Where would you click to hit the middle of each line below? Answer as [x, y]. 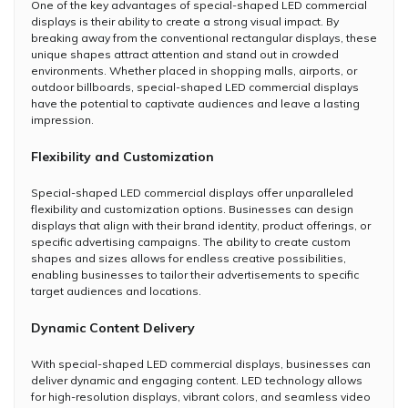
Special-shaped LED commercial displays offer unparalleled [192, 192]
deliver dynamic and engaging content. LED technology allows [197, 380]
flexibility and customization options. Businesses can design [192, 209]
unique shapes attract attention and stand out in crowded [185, 54]
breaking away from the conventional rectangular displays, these [204, 37]
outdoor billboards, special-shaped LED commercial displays [195, 87]
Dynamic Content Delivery [113, 327]
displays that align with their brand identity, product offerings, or [201, 225]
